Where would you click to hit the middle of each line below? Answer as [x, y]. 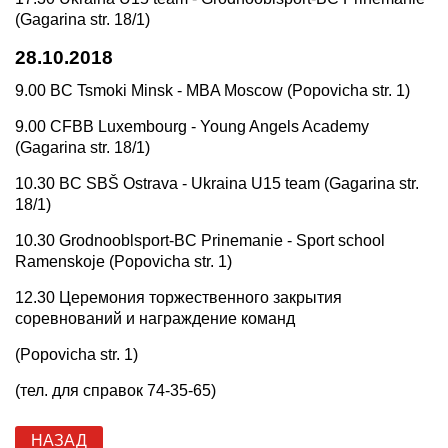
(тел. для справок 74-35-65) [115, 390]
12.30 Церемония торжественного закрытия [178, 297]
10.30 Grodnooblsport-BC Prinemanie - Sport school [200, 240]
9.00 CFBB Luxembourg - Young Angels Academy [192, 126]
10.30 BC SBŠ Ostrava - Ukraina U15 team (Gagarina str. [217, 183]
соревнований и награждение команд [155, 318]
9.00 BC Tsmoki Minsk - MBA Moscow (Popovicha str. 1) [212, 90]
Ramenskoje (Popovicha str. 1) [123, 261]
